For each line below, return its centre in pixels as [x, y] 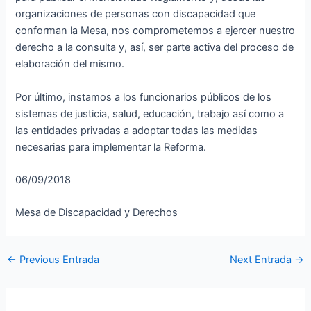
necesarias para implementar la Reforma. [111, 147]
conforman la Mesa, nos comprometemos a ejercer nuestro [155, 31]
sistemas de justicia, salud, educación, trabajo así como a [150, 114]
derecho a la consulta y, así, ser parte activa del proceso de [155, 48]
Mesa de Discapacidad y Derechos [97, 213]
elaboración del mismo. [70, 64]
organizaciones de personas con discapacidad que [136, 14]
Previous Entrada [58, 260]
